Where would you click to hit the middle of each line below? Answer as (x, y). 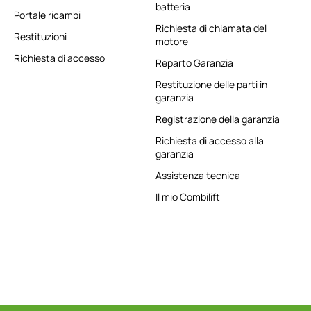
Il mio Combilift (188, 197)
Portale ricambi (47, 15)
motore (172, 42)
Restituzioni (40, 37)
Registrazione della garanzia (218, 119)
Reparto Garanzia (194, 63)
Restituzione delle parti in (211, 85)
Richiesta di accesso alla (210, 141)
